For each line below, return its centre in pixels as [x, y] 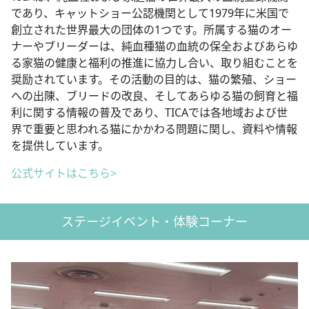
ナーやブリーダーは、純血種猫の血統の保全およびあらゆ [154, 46]
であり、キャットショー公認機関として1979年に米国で [150, 13]
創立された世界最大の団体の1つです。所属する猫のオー [151, 29]
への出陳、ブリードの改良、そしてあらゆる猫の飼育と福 [154, 96]
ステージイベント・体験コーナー [154, 221]
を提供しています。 [60, 145]
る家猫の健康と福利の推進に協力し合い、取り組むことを [154, 62]
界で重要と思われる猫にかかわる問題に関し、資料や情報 [154, 129]
